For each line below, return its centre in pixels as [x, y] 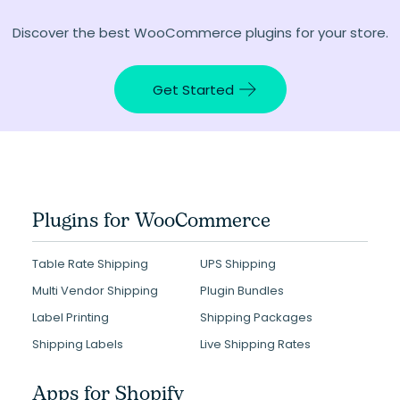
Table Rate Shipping [90, 264]
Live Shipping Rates [255, 344]
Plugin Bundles [242, 291]
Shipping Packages [256, 317]
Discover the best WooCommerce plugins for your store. [200, 33]
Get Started [193, 89]
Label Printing [71, 317]
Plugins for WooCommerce [151, 221]
